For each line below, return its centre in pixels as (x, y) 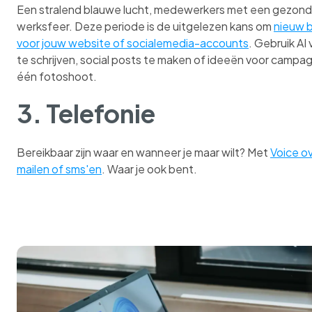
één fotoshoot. (57, 77)
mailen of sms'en (59, 169)
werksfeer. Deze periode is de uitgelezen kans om (145, 26)
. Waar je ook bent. (149, 169)
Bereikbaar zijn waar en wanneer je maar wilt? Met (143, 152)
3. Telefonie (86, 114)
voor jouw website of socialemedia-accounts (133, 43)
